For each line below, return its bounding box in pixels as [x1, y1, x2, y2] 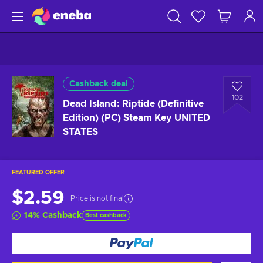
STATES [63, 127, 98, 137]
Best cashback [85, 213, 127, 218]
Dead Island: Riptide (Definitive [63, 99, 204, 109]
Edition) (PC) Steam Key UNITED [63, 113, 210, 123]
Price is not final [70, 195, 124, 202]
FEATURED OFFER [12, 170, 65, 176]
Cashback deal [69, 80, 128, 88]
